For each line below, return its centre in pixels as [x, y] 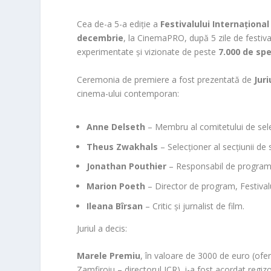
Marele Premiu [109, 256]
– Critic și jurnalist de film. [194, 206]
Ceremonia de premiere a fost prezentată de [166, 79]
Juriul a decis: [102, 228]
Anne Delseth [116, 126]
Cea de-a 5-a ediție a [119, 24]
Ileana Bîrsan [115, 206]
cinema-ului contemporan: [128, 93]
